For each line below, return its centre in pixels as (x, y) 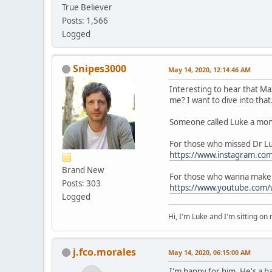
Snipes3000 (100, 68)
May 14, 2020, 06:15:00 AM (209, 252)
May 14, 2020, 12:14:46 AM (209, 69)
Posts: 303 (81, 183)
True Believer (87, 7)
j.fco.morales (104, 252)
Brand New (83, 170)
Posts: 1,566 (85, 20)
